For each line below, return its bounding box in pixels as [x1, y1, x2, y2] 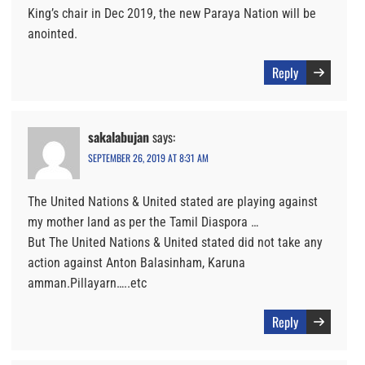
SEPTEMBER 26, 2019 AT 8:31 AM [88, 150, 209, 165]
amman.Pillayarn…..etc [28, 275, 147, 291]
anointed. [28, 25, 77, 42]
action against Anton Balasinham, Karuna [28, 254, 245, 270]
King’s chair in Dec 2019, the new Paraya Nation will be [28, 5, 316, 21]
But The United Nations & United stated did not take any [28, 234, 323, 250]
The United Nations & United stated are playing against [28, 193, 318, 209]
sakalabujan [88, 126, 149, 147]
